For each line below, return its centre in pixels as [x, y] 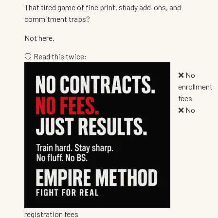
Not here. [39, 37]
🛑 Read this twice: [56, 56]
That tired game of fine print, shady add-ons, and [103, 7]
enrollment [195, 87]
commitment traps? [57, 19]
